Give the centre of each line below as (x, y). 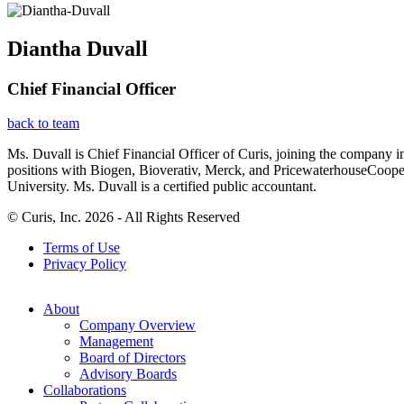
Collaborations (85, 390)
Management (116, 342)
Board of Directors (133, 358)
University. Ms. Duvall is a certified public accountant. (162, 187)
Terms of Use (82, 248)
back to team (43, 124)
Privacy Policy (85, 264)
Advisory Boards (128, 374)
